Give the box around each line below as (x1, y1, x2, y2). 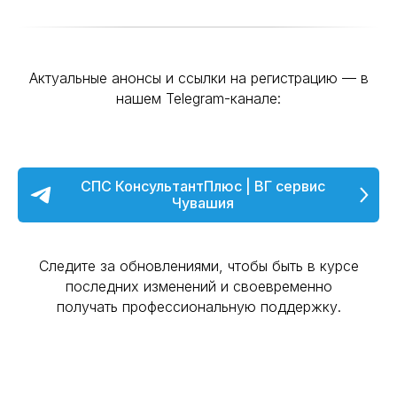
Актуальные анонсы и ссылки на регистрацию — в (28, 69, 369, 87)
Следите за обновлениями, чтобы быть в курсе (38, 257, 359, 275)
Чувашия (171, 194, 234, 212)
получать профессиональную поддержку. (56, 298, 341, 315)
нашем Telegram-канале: (116, 90, 281, 107)
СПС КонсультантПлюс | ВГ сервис (80, 177, 325, 195)
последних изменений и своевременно (65, 277, 332, 295)
